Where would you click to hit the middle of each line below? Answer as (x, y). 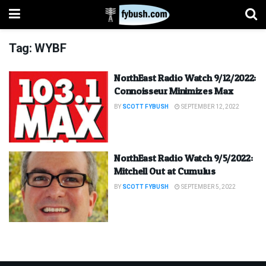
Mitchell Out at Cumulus (165, 171)
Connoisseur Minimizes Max (174, 91)
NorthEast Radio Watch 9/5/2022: (183, 158)
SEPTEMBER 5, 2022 (208, 187)
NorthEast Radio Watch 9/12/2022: (185, 78)
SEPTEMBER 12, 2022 (210, 107)
